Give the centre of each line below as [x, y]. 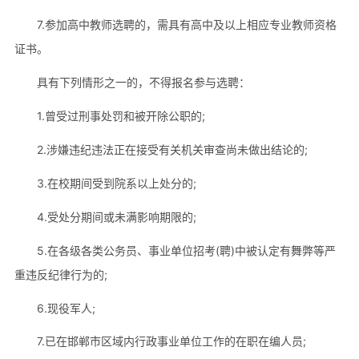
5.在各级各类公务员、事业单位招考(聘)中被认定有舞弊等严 [186, 250]
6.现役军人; [66, 308]
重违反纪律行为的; [61, 274]
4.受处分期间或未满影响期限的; [116, 216]
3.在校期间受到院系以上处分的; [116, 183]
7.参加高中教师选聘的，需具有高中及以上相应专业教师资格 [186, 24]
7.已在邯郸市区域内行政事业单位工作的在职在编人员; [171, 341]
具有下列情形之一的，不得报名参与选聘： [143, 82]
